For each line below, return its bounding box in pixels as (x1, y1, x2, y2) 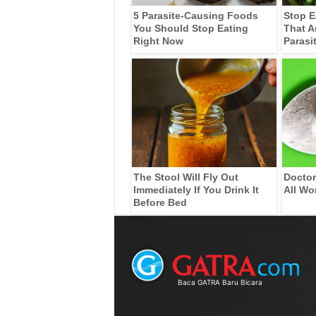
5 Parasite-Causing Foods (133, 9, 258, 21)
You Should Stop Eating (133, 22, 248, 34)
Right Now (133, 35, 183, 47)
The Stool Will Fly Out (133, 171, 238, 183)
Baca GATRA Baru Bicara (177, 277, 262, 286)
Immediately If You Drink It (133, 183, 259, 195)
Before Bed (133, 196, 187, 208)
